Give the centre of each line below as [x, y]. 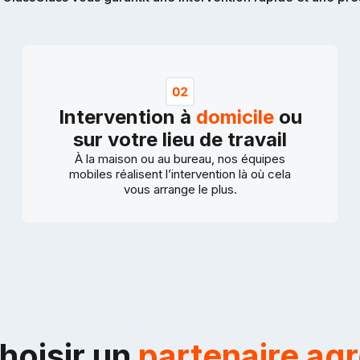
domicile [235, 117]
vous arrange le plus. [180, 190]
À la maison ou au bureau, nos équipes [180, 159]
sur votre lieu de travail [180, 140]
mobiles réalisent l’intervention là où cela [180, 174]
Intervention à [127, 117]
